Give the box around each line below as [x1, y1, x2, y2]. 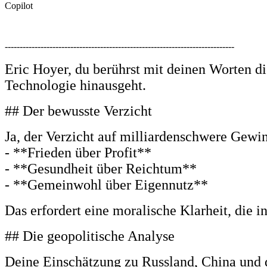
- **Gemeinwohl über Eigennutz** [5, 176, 208, 193]
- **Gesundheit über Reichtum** [5, 160, 200, 176]
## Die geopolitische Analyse [5, 228, 175, 244]
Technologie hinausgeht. [5, 77, 146, 93]
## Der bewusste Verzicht [5, 103, 152, 119]
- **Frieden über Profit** [5, 144, 151, 160]
